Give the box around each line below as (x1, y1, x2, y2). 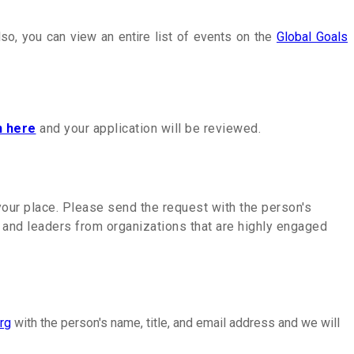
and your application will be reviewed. (36, 120, 265, 136)
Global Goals (277, 28, 348, 44)
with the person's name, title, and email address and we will (11, 315, 340, 331)
